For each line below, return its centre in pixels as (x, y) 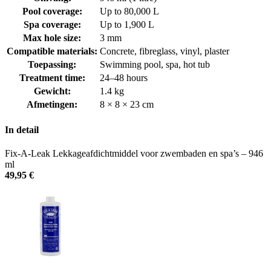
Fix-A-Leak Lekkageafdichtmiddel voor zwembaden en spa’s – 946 (134, 154)
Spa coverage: (52, 24)
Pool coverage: (52, 11)
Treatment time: (52, 77)
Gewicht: (52, 91)
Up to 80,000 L (129, 11)
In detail (22, 130)
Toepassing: (52, 64)
